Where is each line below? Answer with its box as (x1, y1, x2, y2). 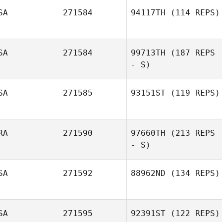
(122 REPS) (166, 209, 220, 218)
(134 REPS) (166, 168, 220, 178)
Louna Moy (174, 191, 210, 200)
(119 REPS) (166, 88, 220, 98)
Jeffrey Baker (169, 139, 215, 148)
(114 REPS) (166, 8, 220, 17)
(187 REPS (166, 48, 215, 57)
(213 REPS (166, 128, 215, 138)
